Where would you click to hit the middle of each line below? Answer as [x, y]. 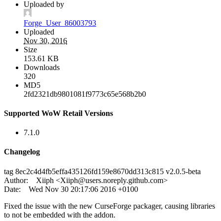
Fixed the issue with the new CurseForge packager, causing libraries [110, 206]
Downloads [42, 67]
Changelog [22, 152]
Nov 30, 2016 [45, 40]
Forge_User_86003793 [60, 23]
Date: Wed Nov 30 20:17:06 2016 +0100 [71, 189]
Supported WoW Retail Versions [58, 113]
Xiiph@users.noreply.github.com [112, 180]
